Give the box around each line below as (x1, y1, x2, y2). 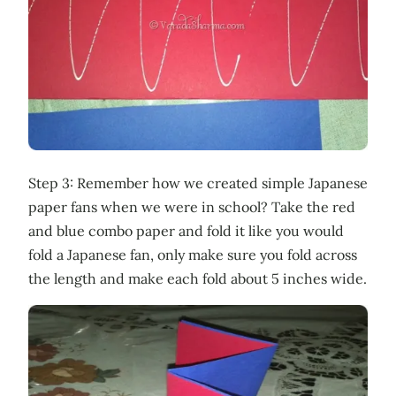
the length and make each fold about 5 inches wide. (28, 269, 367, 287)
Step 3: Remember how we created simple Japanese (28, 173, 368, 192)
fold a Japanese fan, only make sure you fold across (28, 245, 357, 263)
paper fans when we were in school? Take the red (28, 197, 355, 216)
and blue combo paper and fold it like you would (28, 221, 344, 240)
